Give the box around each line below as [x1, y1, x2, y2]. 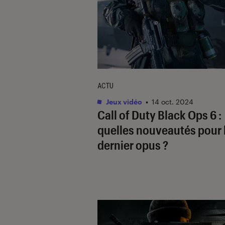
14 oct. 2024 [152, 97, 193, 106]
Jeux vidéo [104, 97, 142, 106]
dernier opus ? [97, 137, 168, 152]
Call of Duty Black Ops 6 [97, 107, 216, 122]
